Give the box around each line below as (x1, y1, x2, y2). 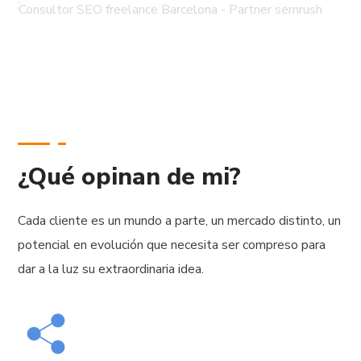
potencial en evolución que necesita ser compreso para (18, 236, 326, 255)
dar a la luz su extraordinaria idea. (18, 260, 205, 279)
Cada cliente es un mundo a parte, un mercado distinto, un (18, 212, 342, 230)
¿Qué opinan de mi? (18, 160, 242, 194)
